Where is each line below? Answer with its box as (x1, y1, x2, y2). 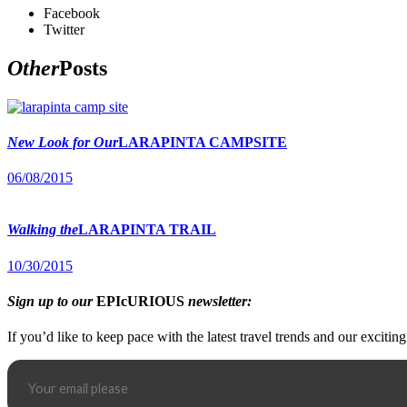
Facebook (44, 5, 100, 21)
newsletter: (188, 293, 252, 309)
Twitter (44, 21, 84, 37)
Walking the (7, 222, 78, 238)
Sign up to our (7, 293, 93, 309)
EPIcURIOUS (93, 293, 188, 309)
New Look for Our (7, 134, 118, 150)
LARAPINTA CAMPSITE (118, 134, 287, 150)
